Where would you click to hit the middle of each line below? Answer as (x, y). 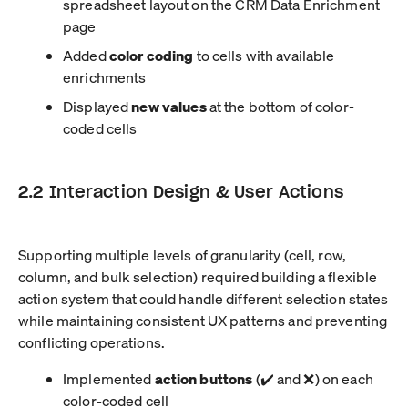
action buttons (204, 378)
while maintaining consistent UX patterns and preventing (203, 320)
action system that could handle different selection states (204, 298)
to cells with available (264, 55)
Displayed (97, 106)
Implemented (109, 378)
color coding (151, 55)
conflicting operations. (92, 342)
